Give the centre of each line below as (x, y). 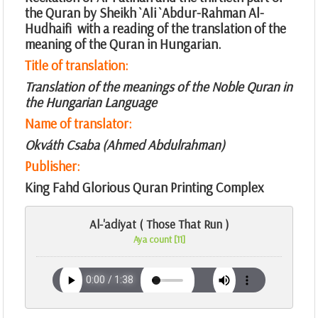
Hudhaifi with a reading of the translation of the (155, 29)
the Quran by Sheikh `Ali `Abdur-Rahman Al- (144, 13)
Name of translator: (80, 124)
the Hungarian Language (91, 103)
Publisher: (53, 166)
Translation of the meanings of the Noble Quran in (159, 87)
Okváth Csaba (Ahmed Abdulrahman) (125, 145)
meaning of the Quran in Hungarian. (123, 44)
